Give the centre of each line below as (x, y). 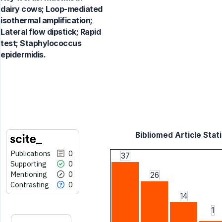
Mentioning (29, 174)
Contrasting (30, 184)
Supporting (28, 164)
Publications (30, 153)
